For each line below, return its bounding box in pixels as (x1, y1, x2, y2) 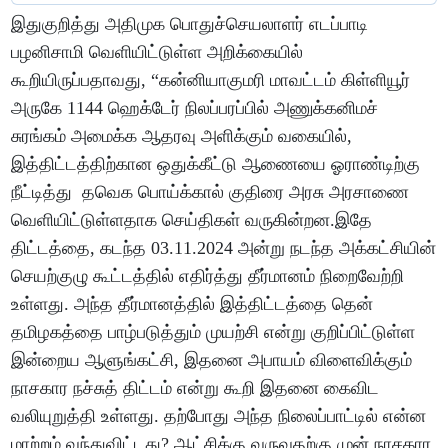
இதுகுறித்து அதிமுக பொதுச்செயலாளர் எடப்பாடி (11, 14, 369, 35)
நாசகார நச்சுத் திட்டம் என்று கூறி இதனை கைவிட (11, 378, 380, 399)
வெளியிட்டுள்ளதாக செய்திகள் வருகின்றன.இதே (11, 210, 373, 231)
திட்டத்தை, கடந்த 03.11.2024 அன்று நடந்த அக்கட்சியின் (11, 238, 437, 259)
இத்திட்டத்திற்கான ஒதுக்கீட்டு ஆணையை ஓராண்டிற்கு (11, 154, 421, 175)
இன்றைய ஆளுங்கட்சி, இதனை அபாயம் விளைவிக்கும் (11, 350, 413, 371)
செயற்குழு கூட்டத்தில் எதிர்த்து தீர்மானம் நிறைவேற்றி (11, 266, 405, 287)
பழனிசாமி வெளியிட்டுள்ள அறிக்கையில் (11, 42, 304, 63)
